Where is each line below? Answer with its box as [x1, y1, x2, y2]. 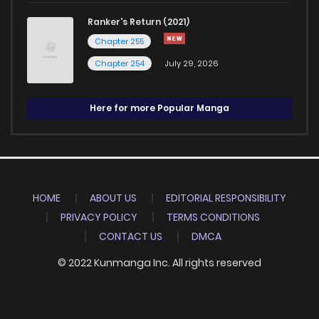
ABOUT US [90, 191, 137, 206]
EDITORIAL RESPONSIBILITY [166, 191, 286, 206]
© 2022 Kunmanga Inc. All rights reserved [58, 256, 261, 271]
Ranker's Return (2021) [88, 15, 189, 28]
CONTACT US [99, 229, 162, 244]
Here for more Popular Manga [90, 102, 229, 115]
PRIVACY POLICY [61, 210, 137, 225]
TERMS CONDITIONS [167, 210, 260, 225]
